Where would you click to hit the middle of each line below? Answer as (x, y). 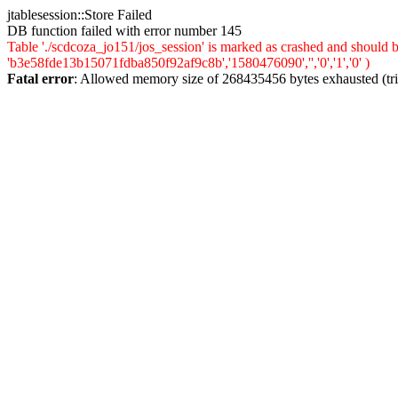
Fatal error (40, 79)
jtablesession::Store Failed (80, 15)
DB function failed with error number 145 (124, 31)
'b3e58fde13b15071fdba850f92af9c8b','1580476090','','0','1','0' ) (188, 63)
